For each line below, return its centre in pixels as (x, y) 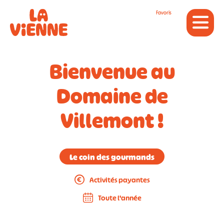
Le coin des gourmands (112, 157)
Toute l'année (119, 197)
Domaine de (112, 96)
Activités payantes (119, 179)
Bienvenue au (112, 72)
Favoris (164, 12)
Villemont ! (112, 121)
